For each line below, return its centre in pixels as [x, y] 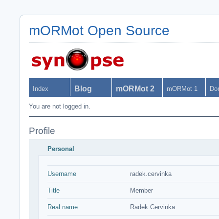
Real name [63, 207]
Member [142, 190]
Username [62, 174]
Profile [42, 131]
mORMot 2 [135, 89]
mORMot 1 [182, 89]
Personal [61, 149]
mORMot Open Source [99, 31]
